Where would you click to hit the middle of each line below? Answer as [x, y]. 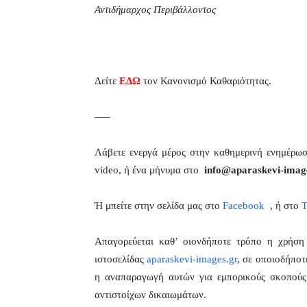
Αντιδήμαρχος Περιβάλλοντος [155, 10]
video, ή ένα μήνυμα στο [148, 170]
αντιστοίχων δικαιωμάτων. [150, 295]
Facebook [245, 206]
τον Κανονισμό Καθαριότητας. [207, 81]
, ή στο [284, 206]
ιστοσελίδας [121, 259]
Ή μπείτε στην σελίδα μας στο [159, 206]
